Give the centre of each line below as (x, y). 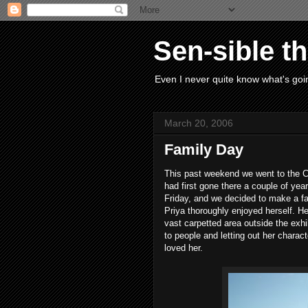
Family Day (204, 150)
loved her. (184, 248)
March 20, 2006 (199, 123)
